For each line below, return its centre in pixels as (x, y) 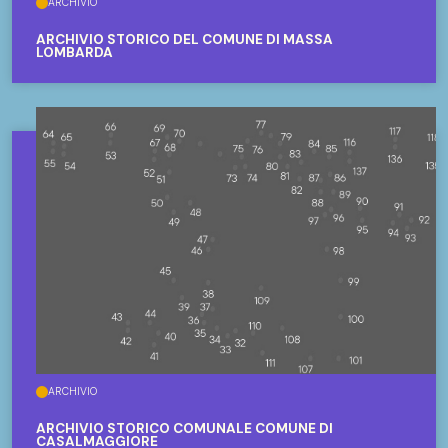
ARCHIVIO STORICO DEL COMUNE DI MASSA (184, 40)
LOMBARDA (74, 53)
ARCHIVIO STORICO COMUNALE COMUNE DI (184, 428)
